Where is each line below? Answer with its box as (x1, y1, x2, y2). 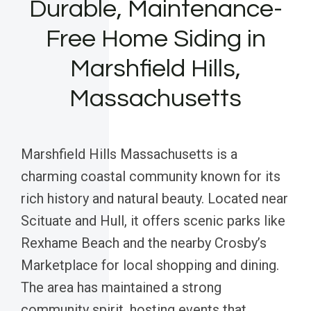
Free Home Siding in (45, 25, 266, 52)
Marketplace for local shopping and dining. (21, 256, 279, 274)
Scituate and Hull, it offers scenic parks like (21, 212, 285, 229)
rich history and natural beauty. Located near (21, 190, 288, 207)
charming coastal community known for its (21, 167, 280, 185)
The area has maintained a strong (21, 278, 221, 296)
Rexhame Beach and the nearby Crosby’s (21, 234, 267, 251)
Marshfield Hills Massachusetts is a (21, 145, 237, 162)
